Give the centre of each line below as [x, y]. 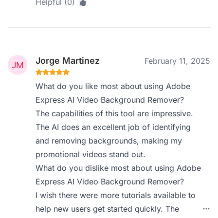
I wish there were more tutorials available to [116, 195]
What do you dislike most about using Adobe [118, 168]
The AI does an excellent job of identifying [113, 127]
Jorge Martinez [68, 61]
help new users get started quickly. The [108, 209]
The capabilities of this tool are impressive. [115, 113]
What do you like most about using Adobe [113, 86]
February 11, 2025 [177, 61]
